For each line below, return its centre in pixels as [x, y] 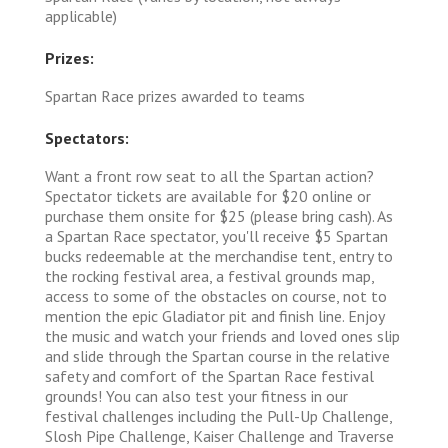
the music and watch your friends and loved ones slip [222, 335]
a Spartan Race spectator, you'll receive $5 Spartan [216, 235]
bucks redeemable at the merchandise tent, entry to [219, 255]
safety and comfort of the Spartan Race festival [209, 375]
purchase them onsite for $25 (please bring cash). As [219, 215]
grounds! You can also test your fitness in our [196, 395]
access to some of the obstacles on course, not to [216, 295]
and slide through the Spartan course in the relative [217, 355]
